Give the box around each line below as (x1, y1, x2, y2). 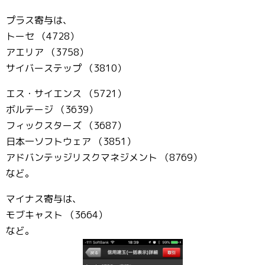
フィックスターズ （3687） (6, 119, 127, 132)
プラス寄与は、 (6, 14, 72, 27)
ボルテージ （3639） (6, 103, 98, 116)
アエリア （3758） (6, 46, 89, 59)
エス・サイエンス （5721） (6, 87, 127, 100)
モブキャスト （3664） (6, 208, 108, 221)
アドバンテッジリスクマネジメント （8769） (6, 151, 202, 164)
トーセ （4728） (6, 30, 79, 43)
